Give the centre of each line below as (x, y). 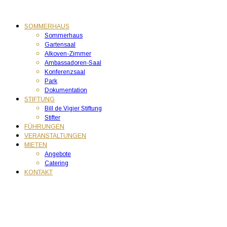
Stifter (52, 118)
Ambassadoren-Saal (73, 63)
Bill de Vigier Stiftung (73, 108)
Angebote (58, 154)
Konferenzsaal (65, 72)
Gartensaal (60, 45)
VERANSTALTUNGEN (55, 136)
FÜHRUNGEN (44, 127)
